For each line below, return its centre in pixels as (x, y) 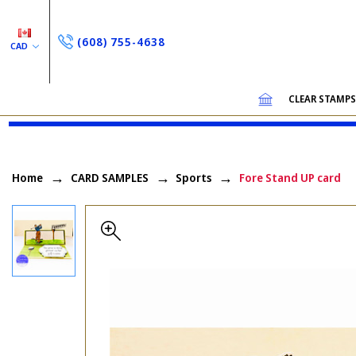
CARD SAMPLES (109, 177)
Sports (193, 177)
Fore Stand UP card (290, 177)
